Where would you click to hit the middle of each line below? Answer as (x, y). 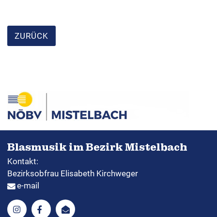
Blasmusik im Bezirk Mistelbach (97, 147)
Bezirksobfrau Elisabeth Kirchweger (73, 173)
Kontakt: (23, 161)
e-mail (28, 185)
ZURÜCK (31, 36)
